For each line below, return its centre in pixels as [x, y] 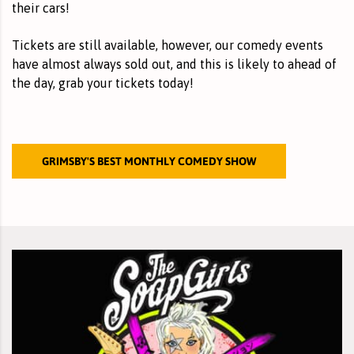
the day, [35, 83]
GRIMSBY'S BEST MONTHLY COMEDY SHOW [149, 160]
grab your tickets [107, 83]
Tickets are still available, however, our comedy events [168, 45]
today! [174, 83]
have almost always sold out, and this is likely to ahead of [174, 64]
